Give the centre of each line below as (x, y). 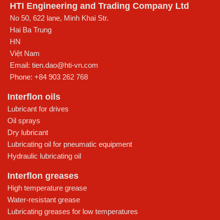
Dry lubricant (28, 132)
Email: (21, 65)
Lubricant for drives (38, 109)
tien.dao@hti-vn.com (65, 65)
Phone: (22, 77)
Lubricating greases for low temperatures (73, 211)
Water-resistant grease (44, 200)
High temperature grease (47, 188)
